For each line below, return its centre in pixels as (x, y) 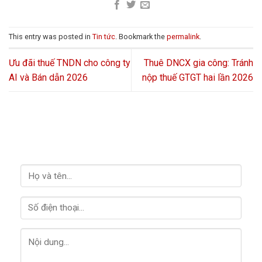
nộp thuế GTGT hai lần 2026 (198, 78)
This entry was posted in (51, 37)
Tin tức (104, 37)
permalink (183, 37)
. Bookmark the (141, 37)
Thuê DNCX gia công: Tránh (199, 63)
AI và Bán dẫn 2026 (48, 78)
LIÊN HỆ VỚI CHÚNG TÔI (96, 143)
